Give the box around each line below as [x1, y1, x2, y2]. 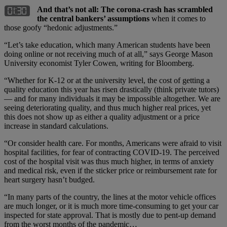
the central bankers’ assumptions [37, 14, 149, 23]
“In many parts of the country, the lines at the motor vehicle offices [4, 192, 216, 201]
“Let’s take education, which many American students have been [4, 40, 210, 49]
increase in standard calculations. [4, 121, 108, 130]
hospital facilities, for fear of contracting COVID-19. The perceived [4, 147, 219, 157]
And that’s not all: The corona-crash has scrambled [37, 5, 213, 14]
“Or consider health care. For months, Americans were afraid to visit [4, 138, 221, 147]
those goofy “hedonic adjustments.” [4, 23, 118, 32]
